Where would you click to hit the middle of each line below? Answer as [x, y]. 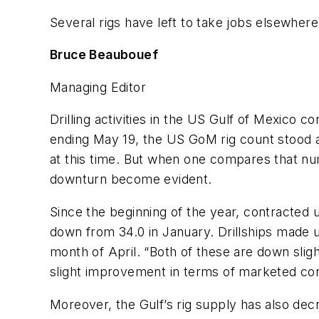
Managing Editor [98, 87]
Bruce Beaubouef [104, 55]
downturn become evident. [131, 179]
